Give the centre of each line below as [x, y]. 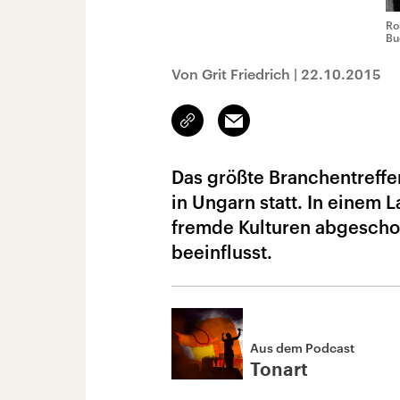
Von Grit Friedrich [231, 74]
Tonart [279, 371]
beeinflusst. [222, 252]
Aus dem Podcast [302, 348]
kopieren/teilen [230, 129]
